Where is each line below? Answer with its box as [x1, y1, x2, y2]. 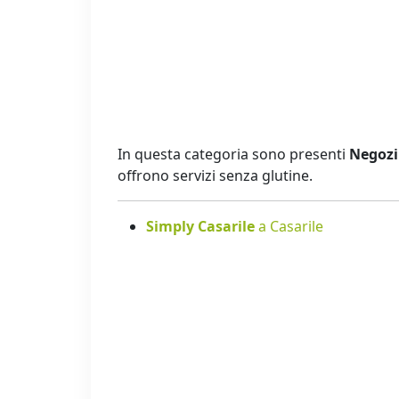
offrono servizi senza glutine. [118, 166, 313, 186]
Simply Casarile [146, 216, 258, 237]
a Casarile [258, 216, 323, 237]
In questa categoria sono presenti [118, 144, 349, 165]
